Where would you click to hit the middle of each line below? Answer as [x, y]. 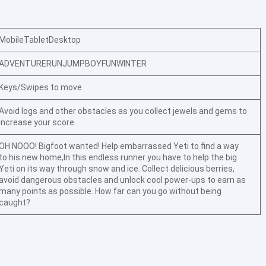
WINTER [132, 64]
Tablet [37, 40]
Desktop [65, 40]
